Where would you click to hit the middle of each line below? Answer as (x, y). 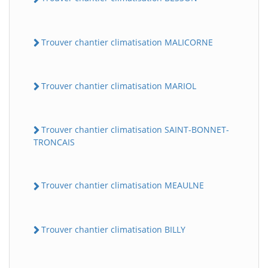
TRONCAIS (54, 142)
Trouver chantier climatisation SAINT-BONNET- (135, 130)
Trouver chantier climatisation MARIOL (119, 86)
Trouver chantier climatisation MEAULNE (123, 185)
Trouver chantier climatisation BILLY (113, 229)
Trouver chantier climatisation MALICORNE (127, 42)
